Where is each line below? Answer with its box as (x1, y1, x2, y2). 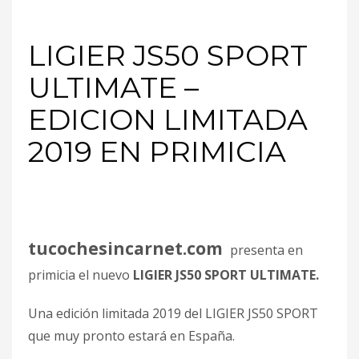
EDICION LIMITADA (28, 102, 308, 138)
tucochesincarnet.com (28, 237, 227, 260)
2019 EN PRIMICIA (28, 134, 286, 170)
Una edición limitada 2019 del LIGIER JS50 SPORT (28, 305, 318, 323)
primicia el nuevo (28, 266, 133, 284)
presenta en (227, 241, 303, 260)
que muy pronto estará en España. (28, 327, 235, 345)
